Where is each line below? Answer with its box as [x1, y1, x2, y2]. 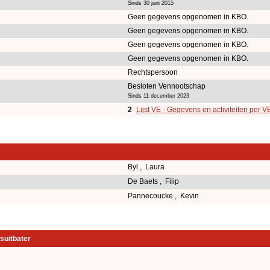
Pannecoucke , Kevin [128, 191, 201, 200]
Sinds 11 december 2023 [128, 92, 189, 99]
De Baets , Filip [128, 177, 181, 186]
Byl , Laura [128, 162, 166, 171]
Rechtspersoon [128, 67, 178, 77]
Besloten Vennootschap [128, 81, 206, 90]
